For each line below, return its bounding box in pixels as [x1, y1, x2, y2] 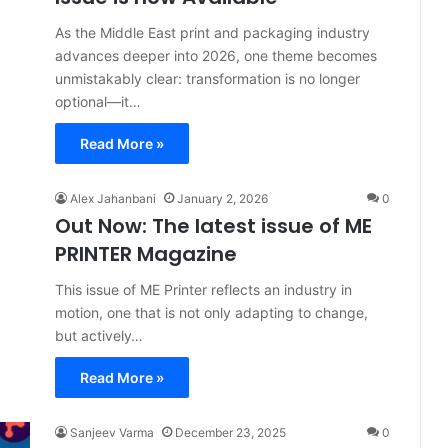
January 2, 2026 [177, 191, 268, 206]
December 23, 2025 [175, 425, 286, 440]
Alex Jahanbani [70, 191, 156, 206]
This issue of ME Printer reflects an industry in [55, 281, 352, 298]
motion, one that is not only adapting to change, [55, 304, 368, 321]
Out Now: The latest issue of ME [55, 212, 372, 240]
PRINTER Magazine [55, 240, 237, 268]
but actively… [55, 327, 143, 344]
